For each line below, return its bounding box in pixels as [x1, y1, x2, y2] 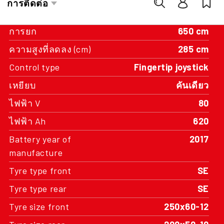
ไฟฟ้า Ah [9, 115, 46, 126]
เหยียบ [9, 79, 36, 90]
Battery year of [9, 133, 71, 144]
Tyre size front [9, 201, 69, 212]
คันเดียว [175, 79, 209, 90]
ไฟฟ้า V [9, 97, 41, 108]
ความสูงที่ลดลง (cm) [9, 43, 91, 54]
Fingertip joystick [133, 61, 209, 72]
